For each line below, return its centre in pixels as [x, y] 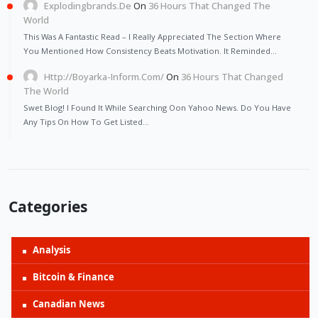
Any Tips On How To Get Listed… [86, 121]
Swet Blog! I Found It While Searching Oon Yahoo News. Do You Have [157, 107]
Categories [48, 206]
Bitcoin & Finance [73, 276]
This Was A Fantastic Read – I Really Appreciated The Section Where [152, 36]
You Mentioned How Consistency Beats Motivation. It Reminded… [150, 50]
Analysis [51, 250]
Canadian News [68, 303]
